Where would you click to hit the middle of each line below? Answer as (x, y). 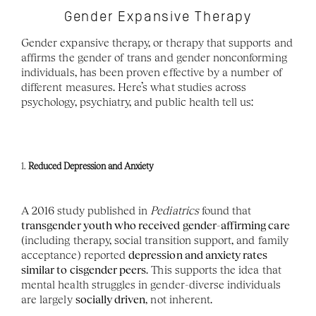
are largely (48, 299)
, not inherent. (179, 299)
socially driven (110, 299)
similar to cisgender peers (84, 270)
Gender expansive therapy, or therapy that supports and (157, 43)
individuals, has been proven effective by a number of (152, 72)
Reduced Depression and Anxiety (91, 166)
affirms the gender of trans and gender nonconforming (154, 57)
